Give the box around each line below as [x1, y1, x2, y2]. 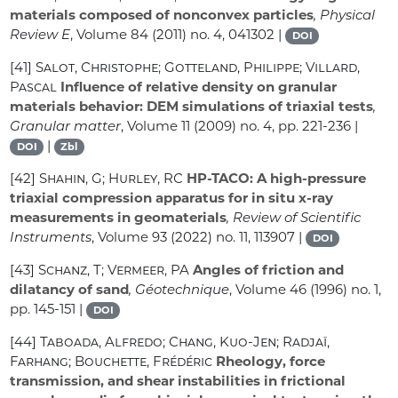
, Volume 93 [92, 228, 168, 246]
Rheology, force [212, 353, 326, 370]
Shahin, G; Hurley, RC [39, 170, 184, 187]
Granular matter [10, 117, 122, 135]
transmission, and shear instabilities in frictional [10, 372, 346, 390]
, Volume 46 [229, 281, 307, 298]
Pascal [10, 78, 58, 96]
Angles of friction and [189, 261, 345, 279]
